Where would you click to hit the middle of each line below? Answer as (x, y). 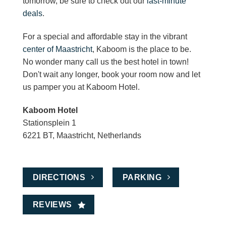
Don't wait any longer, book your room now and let (111, 75)
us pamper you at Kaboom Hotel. (81, 87)
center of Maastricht (58, 49)
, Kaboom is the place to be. (142, 49)
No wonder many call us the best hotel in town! (106, 62)
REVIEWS (52, 205)
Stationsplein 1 (49, 123)
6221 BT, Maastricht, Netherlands (82, 135)
